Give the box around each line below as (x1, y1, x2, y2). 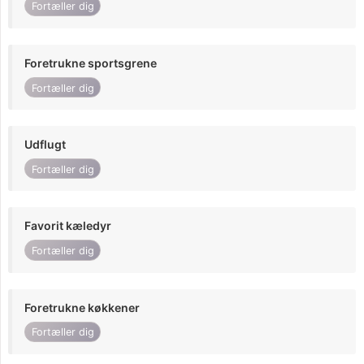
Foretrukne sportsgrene (24, 55, 157, 70)
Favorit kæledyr (24, 219, 111, 233)
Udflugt (24, 137, 66, 152)
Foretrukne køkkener (24, 300, 140, 314)
